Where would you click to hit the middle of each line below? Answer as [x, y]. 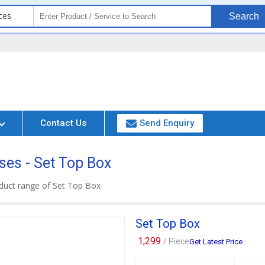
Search [244, 16]
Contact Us [64, 123]
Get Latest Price [216, 242]
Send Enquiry [167, 123]
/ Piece [177, 241]
